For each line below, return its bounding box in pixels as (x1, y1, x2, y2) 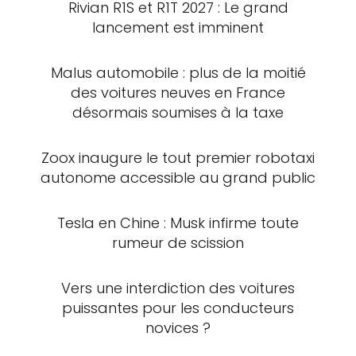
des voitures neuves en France (71, 82, 285, 103)
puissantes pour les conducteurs (62, 297, 294, 318)
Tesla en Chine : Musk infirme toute (57, 212, 299, 233)
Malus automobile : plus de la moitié (50, 62, 306, 83)
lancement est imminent (92, 17, 264, 37)
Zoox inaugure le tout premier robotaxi (41, 147, 315, 168)
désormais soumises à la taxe (72, 102, 284, 122)
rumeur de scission (112, 232, 244, 253)
